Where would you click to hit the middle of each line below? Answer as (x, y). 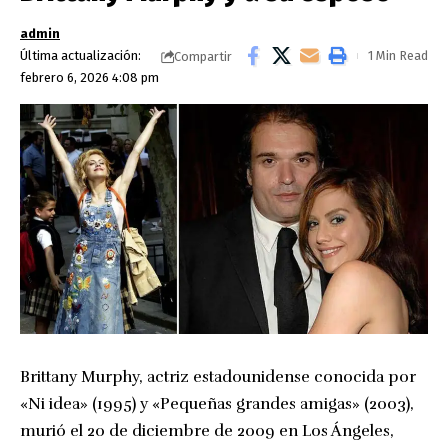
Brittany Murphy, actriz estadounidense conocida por (218, 376)
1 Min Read (398, 55)
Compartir (203, 56)
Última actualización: (80, 55)
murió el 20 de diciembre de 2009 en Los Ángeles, (207, 430)
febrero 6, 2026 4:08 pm (89, 77)
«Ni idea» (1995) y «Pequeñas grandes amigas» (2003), (217, 403)
